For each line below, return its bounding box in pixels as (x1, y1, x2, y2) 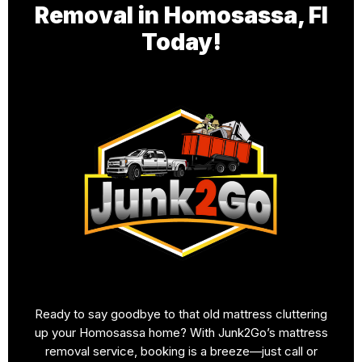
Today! (141, 28, 221, 57)
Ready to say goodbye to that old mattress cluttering (35, 305, 327, 322)
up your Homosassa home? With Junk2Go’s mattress (34, 324, 328, 340)
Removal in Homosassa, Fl (34, 2, 328, 30)
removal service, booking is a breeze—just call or (44, 343, 318, 359)
